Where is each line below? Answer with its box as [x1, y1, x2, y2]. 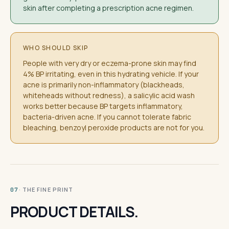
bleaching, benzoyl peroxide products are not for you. [23, 123, 204, 132]
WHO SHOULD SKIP [23, 43, 88, 52]
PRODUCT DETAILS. [10, 202, 139, 221]
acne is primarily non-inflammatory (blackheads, [23, 80, 185, 89]
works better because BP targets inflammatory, [23, 101, 183, 111]
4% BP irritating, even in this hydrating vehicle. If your [23, 69, 199, 79]
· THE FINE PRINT [18, 186, 74, 193]
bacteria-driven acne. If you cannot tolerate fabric [23, 112, 191, 122]
